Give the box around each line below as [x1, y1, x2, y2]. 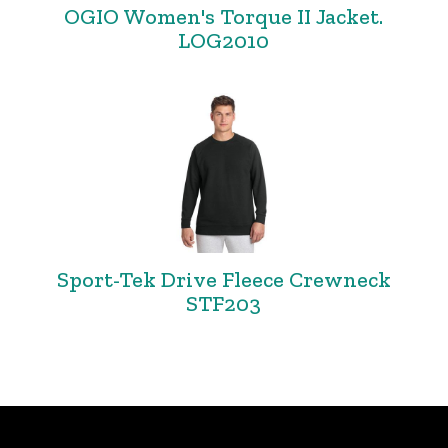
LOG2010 [178, 27, 270, 54]
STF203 [186, 290, 262, 317]
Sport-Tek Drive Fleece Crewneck [56, 266, 391, 293]
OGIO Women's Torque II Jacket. [64, 3, 384, 30]
